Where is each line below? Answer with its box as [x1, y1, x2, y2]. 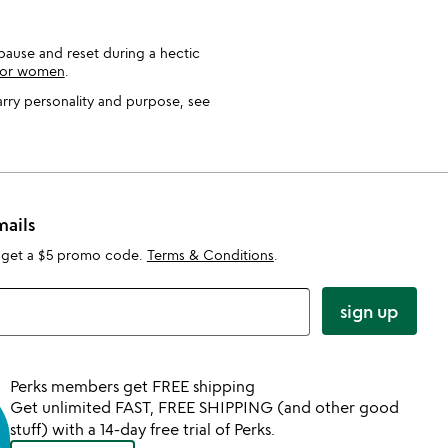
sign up [340, 300, 399, 322]
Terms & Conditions [146, 246, 274, 263]
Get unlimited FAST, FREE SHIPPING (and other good [9, 397, 399, 417]
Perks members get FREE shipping [9, 376, 255, 396]
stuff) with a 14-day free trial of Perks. [9, 419, 275, 439]
